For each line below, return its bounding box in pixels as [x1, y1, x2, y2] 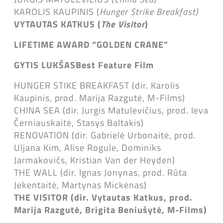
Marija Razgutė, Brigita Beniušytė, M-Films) [14, 203, 207, 217]
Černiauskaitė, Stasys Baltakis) [14, 115, 144, 129]
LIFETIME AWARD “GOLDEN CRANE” [14, 37, 168, 51]
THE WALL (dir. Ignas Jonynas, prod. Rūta [14, 165, 187, 179]
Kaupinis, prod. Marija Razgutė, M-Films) [14, 91, 185, 105]
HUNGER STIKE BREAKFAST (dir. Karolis [14, 78, 180, 92]
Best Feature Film [76, 58, 154, 72]
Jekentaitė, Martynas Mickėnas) [14, 178, 147, 192]
